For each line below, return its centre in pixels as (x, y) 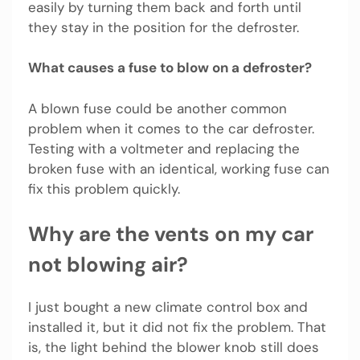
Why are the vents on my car (171, 235)
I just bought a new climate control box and (168, 307)
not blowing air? (108, 265)
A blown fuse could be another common (157, 108)
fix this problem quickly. (104, 188)
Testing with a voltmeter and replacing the (164, 148)
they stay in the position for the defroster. (164, 27)
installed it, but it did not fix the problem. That (177, 327)
